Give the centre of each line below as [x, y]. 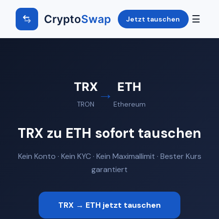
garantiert [109, 169]
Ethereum [129, 104]
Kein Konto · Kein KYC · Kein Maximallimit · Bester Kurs [109, 156]
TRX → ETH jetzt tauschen [109, 205]
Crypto [63, 19]
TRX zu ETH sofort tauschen [109, 133]
